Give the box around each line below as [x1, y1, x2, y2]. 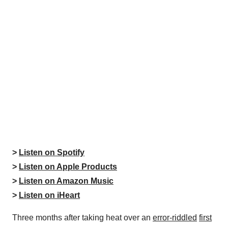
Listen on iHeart [19, 191, 80, 200]
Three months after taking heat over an [12, 213, 153, 222]
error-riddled [153, 213, 197, 222]
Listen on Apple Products [19, 162, 117, 172]
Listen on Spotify [19, 148, 84, 157]
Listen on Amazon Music [19, 177, 113, 186]
